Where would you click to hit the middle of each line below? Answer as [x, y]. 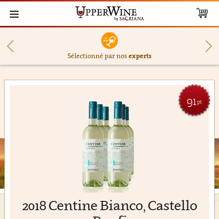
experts [140, 56]
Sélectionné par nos [98, 56]
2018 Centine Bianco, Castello [109, 205]
